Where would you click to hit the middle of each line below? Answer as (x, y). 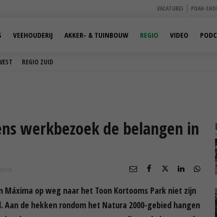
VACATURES (170, 8)
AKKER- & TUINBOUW (96, 35)
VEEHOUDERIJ (33, 35)
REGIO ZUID (38, 62)
